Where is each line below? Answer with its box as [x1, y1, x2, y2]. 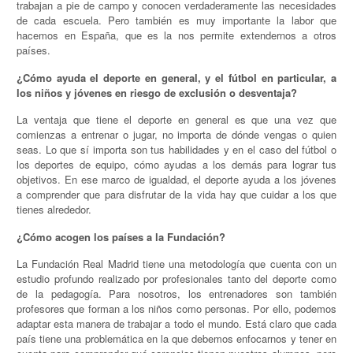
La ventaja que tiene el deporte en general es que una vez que [17, 112, 336, 128]
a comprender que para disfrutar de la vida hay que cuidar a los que [17, 187, 336, 203]
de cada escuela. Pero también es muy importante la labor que [17, 12, 336, 28]
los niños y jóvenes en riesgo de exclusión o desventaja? [17, 84, 298, 100]
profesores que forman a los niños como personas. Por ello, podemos [17, 301, 336, 317]
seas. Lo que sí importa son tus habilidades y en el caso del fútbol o [17, 142, 336, 158]
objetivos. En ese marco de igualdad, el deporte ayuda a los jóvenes [17, 172, 336, 188]
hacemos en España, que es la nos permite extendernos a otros [17, 27, 336, 43]
